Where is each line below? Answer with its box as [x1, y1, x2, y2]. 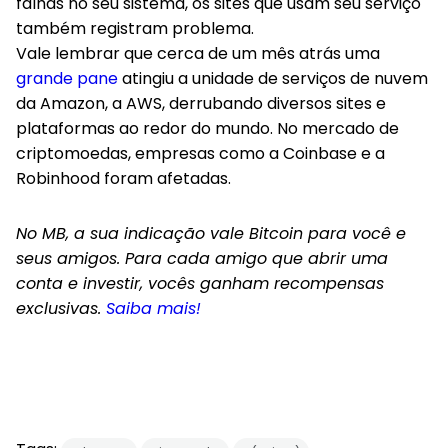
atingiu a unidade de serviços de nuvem [118, 67, 428, 90]
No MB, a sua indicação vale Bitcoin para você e [16, 222, 406, 245]
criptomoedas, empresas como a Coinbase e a [16, 142, 385, 165]
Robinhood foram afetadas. [16, 167, 231, 190]
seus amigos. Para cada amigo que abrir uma [16, 247, 388, 270]
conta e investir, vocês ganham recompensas [16, 272, 384, 295]
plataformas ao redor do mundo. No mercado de [16, 117, 399, 140]
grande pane [16, 67, 118, 90]
